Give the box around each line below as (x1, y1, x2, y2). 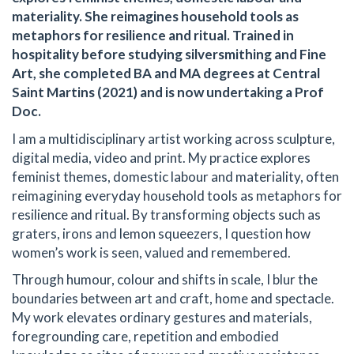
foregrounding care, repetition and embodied (12, 328, 279, 345)
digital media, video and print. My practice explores (12, 149, 311, 166)
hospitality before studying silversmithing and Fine (12, 46, 326, 63)
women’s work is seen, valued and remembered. (12, 243, 291, 261)
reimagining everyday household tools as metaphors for (12, 186, 342, 204)
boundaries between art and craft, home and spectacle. (12, 290, 334, 307)
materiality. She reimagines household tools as (12, 8, 299, 25)
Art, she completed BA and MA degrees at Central (12, 65, 320, 82)
